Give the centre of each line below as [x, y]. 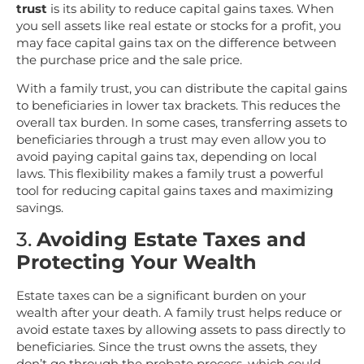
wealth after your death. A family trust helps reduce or [179, 312]
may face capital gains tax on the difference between [176, 42]
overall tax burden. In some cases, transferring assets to [182, 123]
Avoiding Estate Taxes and [171, 239]
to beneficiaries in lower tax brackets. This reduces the [178, 106]
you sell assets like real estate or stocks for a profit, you [179, 25]
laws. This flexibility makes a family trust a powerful [170, 174]
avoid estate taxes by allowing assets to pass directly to [181, 329]
